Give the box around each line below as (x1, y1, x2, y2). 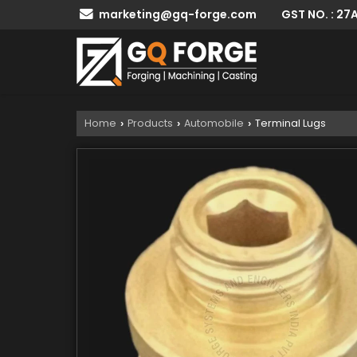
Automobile (184, 116, 244, 130)
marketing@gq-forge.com (99, 6, 257, 22)
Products (127, 116, 173, 130)
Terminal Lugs (253, 116, 326, 130)
